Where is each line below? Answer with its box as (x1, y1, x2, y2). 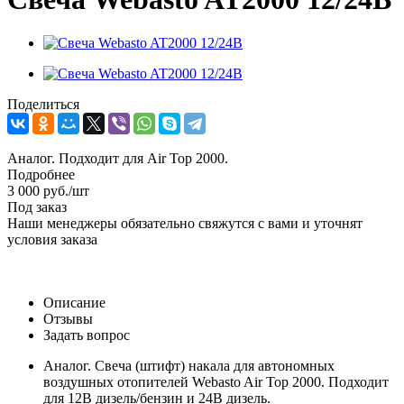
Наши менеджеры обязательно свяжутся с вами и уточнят (7, 216, 363, 232)
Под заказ (7, 199, 67, 216)
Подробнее (7, 167, 75, 183)
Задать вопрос (43, 327, 130, 344)
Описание (43, 295, 106, 311)
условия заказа (7, 232, 97, 248)
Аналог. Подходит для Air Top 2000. (7, 151, 228, 167)
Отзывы (43, 311, 93, 327)
